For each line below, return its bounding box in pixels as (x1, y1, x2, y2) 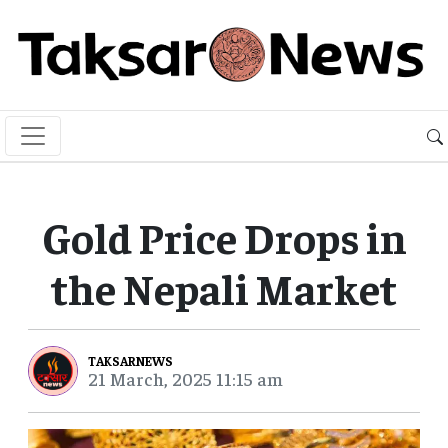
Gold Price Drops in (41, 209, 407, 264)
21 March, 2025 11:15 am (88, 366, 283, 390)
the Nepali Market (51, 260, 397, 315)
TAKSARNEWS (88, 351, 173, 369)
